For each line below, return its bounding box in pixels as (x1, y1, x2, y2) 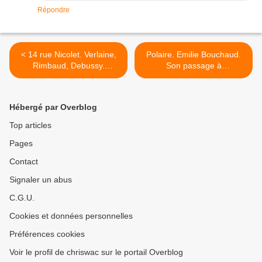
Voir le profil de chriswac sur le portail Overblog (9, 247, 183, 257)
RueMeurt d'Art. (39, 72, 98, 82)
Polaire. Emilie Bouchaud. (146, 50, 241, 60)
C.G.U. (9, 193, 35, 203)
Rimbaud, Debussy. (32, 61, 105, 71)
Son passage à (166, 61, 222, 71)
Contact (9, 157, 38, 167)
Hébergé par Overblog (9, 102, 97, 112)
